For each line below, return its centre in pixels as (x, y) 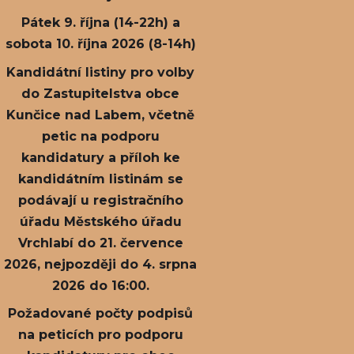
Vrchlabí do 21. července (100, 243)
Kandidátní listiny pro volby (101, 72)
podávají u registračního (100, 200)
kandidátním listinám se (100, 179)
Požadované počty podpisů (101, 314)
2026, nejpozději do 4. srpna (101, 264)
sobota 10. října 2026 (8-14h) (100, 44)
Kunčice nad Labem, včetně (101, 115)
